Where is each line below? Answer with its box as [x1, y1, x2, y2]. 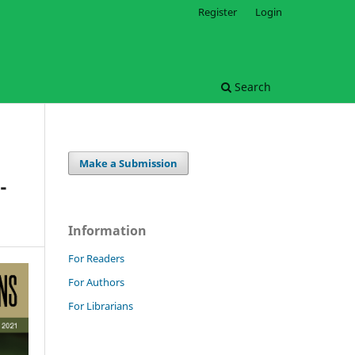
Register [198, 4, 238, 19]
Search [231, 78, 271, 94]
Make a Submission [79, 155, 178, 170]
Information [68, 221, 147, 239]
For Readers [68, 250, 124, 265]
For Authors [68, 274, 124, 289]
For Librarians [68, 298, 133, 313]
